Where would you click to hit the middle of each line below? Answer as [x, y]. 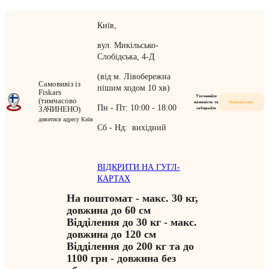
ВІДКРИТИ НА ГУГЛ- [138, 168]
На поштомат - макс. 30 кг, [132, 198]
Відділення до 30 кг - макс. [131, 222]
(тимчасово [58, 100]
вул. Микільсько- [128, 46]
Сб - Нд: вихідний [131, 128]
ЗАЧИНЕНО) [59, 109]
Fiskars [50, 92]
